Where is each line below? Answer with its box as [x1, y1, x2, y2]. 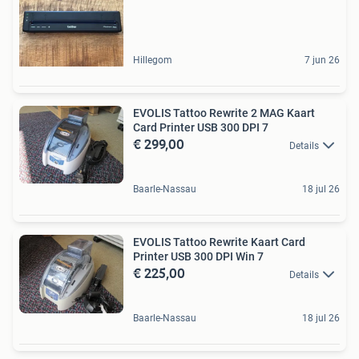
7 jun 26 [305, 54, 340, 66]
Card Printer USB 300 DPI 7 [133, 120, 268, 134]
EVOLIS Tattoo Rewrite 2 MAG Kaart [133, 106, 315, 119]
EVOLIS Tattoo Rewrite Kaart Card [133, 236, 305, 249]
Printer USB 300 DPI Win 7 [236, 250, 264, 264]
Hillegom [133, 54, 172, 66]
